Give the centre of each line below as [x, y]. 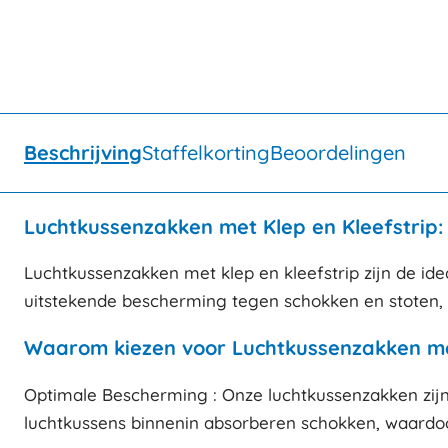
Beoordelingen [338, 152]
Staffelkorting [206, 152]
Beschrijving [83, 152]
